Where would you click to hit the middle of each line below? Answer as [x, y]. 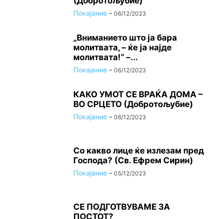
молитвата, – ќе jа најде [122, 48]
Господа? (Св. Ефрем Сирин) [133, 161]
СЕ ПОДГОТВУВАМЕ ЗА [122, 207]
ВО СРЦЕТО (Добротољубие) [133, 104]
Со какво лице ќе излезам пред [139, 151]
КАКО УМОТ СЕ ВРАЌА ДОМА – [138, 95]
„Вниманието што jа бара [125, 38]
